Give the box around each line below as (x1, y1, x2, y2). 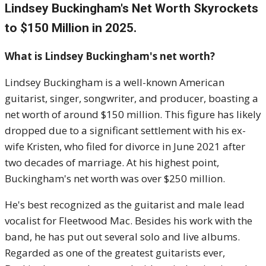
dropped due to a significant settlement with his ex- (5, 123, 246, 138)
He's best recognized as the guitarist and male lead (5, 198, 245, 212)
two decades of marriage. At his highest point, (5, 156, 219, 170)
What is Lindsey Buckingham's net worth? (5, 49, 215, 64)
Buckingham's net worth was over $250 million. (5, 172, 225, 186)
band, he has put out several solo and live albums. (5, 230, 240, 244)
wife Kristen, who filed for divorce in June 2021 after (5, 140, 245, 154)
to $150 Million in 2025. (5, 21, 137, 36)
